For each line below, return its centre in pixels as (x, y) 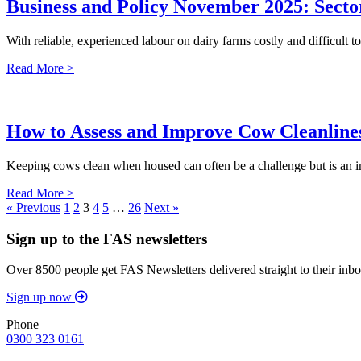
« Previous (33, 207)
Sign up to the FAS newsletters (107, 239)
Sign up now (39, 297)
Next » (162, 207)
